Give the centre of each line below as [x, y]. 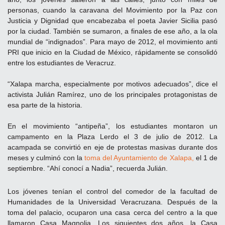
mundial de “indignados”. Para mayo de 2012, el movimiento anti [113, 42]
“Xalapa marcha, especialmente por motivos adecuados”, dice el [113, 84]
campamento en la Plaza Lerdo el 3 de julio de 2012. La [113, 137]
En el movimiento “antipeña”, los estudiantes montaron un [113, 126]
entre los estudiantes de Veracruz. [62, 63]
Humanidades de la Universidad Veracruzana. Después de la [113, 202]
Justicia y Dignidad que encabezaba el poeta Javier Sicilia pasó [113, 21]
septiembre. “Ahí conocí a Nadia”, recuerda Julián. [88, 168]
